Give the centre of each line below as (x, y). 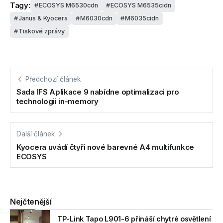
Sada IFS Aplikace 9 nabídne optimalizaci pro (98, 92)
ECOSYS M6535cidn (141, 5)
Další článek (36, 134)
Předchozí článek (53, 79)
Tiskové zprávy (42, 31)
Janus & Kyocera (43, 18)
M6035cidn (142, 18)
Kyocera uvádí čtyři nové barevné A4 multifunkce (105, 147)
